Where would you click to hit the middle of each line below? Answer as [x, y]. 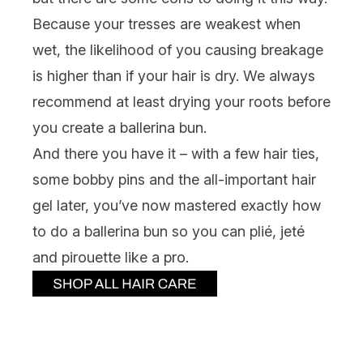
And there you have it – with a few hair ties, [176, 153]
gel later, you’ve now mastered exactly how [177, 205]
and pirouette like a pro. [111, 257]
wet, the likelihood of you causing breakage [178, 49]
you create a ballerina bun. [120, 127]
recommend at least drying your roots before [181, 101]
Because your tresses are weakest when [167, 23]
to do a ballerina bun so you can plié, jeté [169, 231]
